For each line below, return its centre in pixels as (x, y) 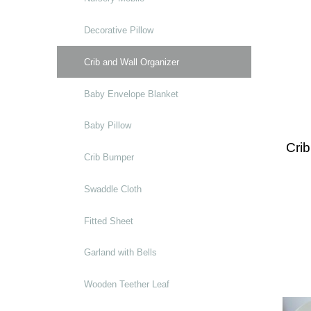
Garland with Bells (120, 253)
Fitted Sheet (109, 221)
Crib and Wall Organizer (132, 62)
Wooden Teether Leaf (127, 285)
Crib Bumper (109, 158)
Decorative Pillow (119, 30)
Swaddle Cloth (113, 189)
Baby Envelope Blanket (131, 94)
